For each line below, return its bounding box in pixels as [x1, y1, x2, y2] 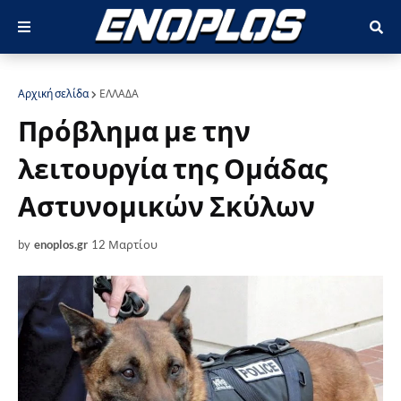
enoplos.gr [34, 237, 88, 252]
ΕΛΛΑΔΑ [99, 87, 139, 100]
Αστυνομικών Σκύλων [18, 190, 315, 222]
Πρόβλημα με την [18, 115, 251, 147]
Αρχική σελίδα [18, 87, 89, 100]
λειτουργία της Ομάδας [18, 152, 328, 184]
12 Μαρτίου [91, 237, 158, 252]
